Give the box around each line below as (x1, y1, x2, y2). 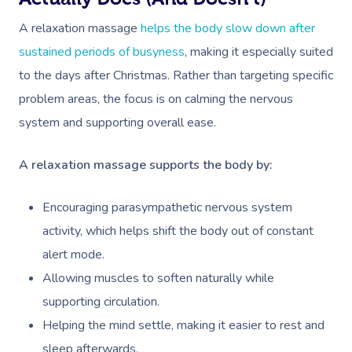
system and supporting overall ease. (19, 114, 216, 131)
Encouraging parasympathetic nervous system (42, 199, 292, 216)
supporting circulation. (42, 293, 159, 310)
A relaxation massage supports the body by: (19, 156, 273, 174)
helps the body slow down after (141, 20, 315, 37)
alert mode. (42, 246, 104, 263)
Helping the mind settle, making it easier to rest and (42, 317, 324, 334)
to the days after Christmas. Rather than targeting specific (19, 67, 333, 84)
